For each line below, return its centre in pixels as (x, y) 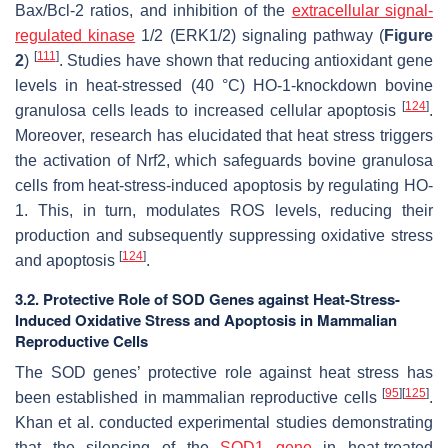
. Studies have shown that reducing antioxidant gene (245, 61)
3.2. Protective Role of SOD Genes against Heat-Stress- (207, 299)
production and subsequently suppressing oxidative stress (224, 236)
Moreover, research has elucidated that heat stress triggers (224, 136)
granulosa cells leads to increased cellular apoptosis (208, 111)
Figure (409, 36)
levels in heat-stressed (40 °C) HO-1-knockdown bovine (224, 86)
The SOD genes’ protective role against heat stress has (224, 373)
